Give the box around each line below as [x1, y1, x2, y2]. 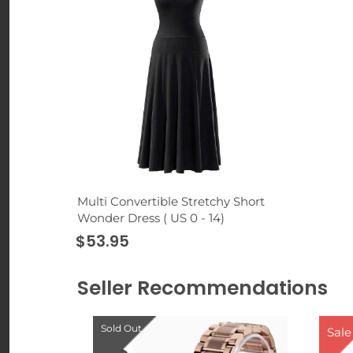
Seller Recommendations [77, 274, 328, 303]
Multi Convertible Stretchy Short [77, 194, 265, 210]
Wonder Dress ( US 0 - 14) [77, 210, 225, 226]
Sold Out [101, 321, 142, 334]
